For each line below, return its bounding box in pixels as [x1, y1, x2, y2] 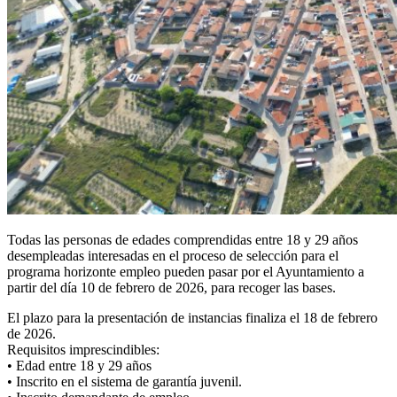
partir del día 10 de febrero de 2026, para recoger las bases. [7, 279, 336, 295]
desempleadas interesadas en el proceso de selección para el [7, 247, 339, 263]
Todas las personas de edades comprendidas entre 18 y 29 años [7, 231, 358, 247]
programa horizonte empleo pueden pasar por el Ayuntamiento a [7, 263, 364, 279]
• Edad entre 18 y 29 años [7, 357, 152, 373]
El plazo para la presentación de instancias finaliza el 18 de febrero [7, 309, 378, 325]
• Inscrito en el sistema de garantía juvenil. [7, 373, 242, 389]
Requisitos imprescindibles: [7, 341, 160, 357]
